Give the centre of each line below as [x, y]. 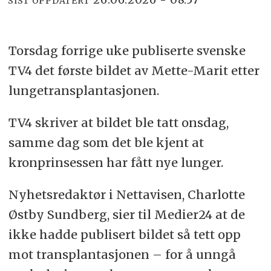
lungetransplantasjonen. [83, 91]
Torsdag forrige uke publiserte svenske [127, 51]
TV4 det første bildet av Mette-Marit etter [134, 71]
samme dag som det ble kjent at [106, 143]
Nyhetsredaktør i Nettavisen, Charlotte [126, 194]
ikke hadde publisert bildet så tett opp [124, 234]
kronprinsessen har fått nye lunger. [116, 163]
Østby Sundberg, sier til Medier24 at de [126, 214]
